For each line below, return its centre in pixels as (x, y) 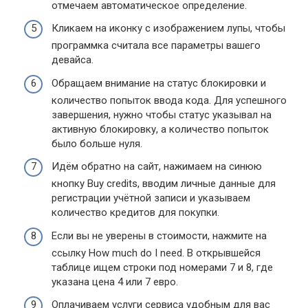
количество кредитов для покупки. (135, 213)
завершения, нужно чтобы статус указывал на (162, 114)
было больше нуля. (97, 143)
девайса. (73, 60)
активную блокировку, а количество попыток (160, 129)
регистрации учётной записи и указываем (151, 198)
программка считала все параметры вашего (156, 46)
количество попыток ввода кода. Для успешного (169, 100)
